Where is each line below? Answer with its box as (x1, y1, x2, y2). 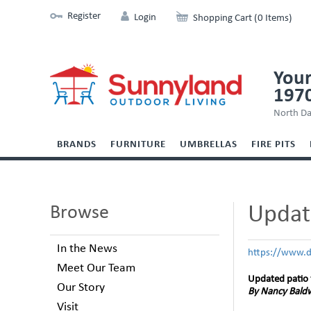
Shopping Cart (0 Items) (193, 13, 292, 24)
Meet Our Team (57, 262, 135, 275)
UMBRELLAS (180, 140, 237, 150)
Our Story (57, 281, 105, 294)
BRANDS (57, 140, 96, 150)
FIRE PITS (251, 140, 296, 150)
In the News (57, 242, 117, 255)
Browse (50, 203, 109, 223)
